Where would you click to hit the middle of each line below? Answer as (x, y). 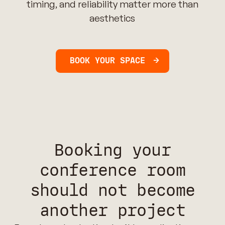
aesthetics (113, 18)
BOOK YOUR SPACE (108, 61)
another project (112, 211)
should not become (113, 191)
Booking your (112, 150)
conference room (112, 171)
